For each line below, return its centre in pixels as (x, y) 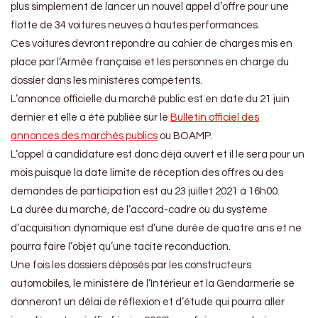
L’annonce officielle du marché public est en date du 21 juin (150, 99)
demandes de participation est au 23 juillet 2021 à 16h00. (145, 192)
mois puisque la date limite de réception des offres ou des (147, 173)
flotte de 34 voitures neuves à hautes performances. (135, 26)
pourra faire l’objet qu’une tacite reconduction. (121, 247)
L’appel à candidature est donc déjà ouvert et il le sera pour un (158, 155)
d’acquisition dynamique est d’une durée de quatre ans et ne (156, 229)
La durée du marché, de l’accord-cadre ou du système (139, 210)
